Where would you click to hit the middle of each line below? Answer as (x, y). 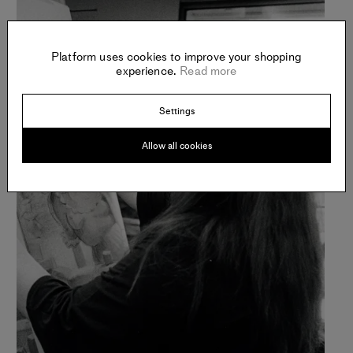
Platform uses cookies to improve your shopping (176, 57)
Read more (207, 71)
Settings (176, 111)
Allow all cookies (176, 146)
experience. (147, 71)
